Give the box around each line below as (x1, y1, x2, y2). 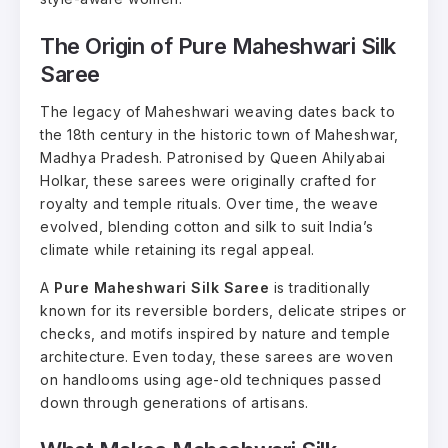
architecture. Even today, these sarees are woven (40, 347, 393, 365)
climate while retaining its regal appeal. (40, 240, 315, 258)
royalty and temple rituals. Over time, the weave (40, 194, 378, 212)
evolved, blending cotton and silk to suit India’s (40, 217, 374, 235)
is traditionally (269, 278, 371, 296)
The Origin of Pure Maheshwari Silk (40, 33, 397, 60)
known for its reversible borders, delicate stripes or (40, 301, 407, 319)
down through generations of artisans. (40, 393, 309, 411)
